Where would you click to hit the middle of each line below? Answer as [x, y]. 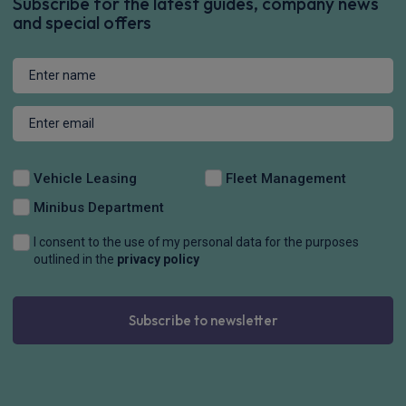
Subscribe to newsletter [203, 320]
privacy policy [158, 260]
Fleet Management [285, 178]
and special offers [82, 22]
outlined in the [75, 260]
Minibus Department [98, 207]
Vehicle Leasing [85, 178]
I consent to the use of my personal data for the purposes [196, 242]
